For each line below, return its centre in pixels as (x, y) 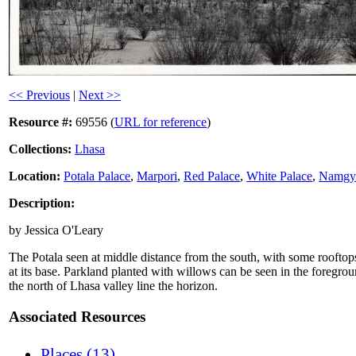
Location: (35, 176)
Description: (42, 203)
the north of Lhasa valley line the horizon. (114, 286)
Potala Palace (97, 176)
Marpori (157, 176)
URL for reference (161, 122)
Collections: (41, 149)
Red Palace (212, 176)
